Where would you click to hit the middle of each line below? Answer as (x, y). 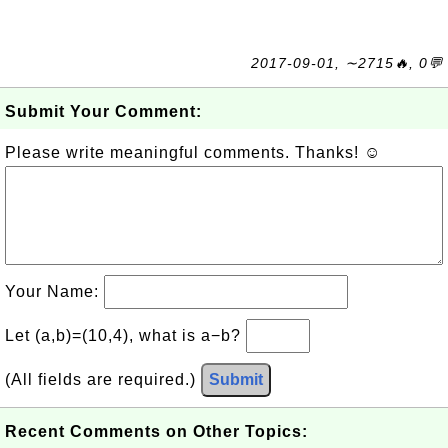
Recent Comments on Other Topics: (156, 431)
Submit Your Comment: (103, 111)
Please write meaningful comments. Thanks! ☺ (193, 152)
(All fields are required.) (103, 379)
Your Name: (54, 291)
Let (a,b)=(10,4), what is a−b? (125, 335)
